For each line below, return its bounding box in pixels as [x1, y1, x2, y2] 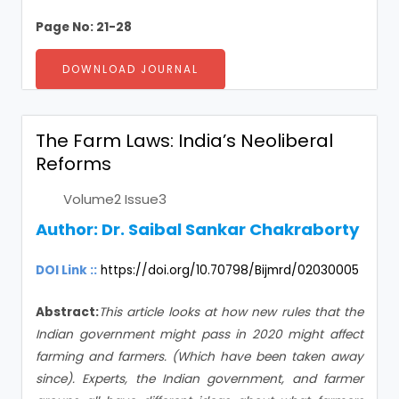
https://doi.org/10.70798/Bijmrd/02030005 [101, 261, 359, 279]
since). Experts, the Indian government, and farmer [36, 370, 363, 387]
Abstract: [36, 303, 99, 321]
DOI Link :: [36, 261, 97, 279]
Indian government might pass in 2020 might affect [36, 325, 363, 343]
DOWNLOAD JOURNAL [62, 61, 199, 77]
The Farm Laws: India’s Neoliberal [36, 127, 333, 153]
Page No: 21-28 [36, 18, 132, 36]
